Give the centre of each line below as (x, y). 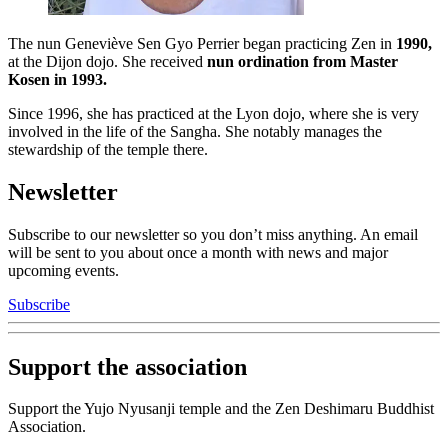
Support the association (127, 366)
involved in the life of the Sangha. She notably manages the (195, 131)
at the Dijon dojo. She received (107, 61)
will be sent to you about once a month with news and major (198, 252)
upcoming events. (63, 270)
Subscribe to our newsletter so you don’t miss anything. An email (213, 234)
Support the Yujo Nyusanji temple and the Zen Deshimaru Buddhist (221, 409)
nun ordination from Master (302, 61)
